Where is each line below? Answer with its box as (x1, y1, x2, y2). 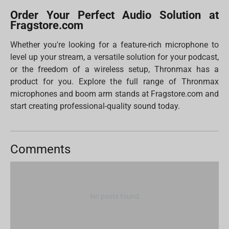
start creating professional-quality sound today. (10, 101, 180, 111)
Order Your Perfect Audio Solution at (10, 9, 219, 22)
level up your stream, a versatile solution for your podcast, (10, 52, 219, 62)
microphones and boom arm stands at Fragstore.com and (10, 89, 219, 99)
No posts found (89, 192, 140, 201)
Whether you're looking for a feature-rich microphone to (10, 40, 219, 50)
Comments (10, 142, 71, 157)
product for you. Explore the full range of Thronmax (10, 77, 219, 87)
